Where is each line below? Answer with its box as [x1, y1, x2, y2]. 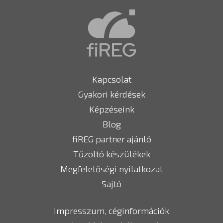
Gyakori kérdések [78, 88, 145, 100]
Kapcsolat [92, 73, 131, 85]
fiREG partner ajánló [72, 133, 151, 144]
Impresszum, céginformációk [54, 205, 169, 216]
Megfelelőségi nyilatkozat [60, 163, 163, 174]
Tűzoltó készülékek [73, 148, 150, 159]
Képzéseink [89, 103, 134, 114]
